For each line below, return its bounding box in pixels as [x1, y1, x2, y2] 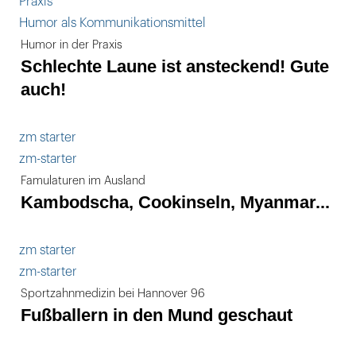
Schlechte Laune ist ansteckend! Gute [21, 56, 329, 76]
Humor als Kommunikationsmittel [19, 17, 206, 29]
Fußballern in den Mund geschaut [21, 305, 292, 325]
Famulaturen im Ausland [21, 175, 145, 187]
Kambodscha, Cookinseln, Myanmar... [21, 192, 330, 212]
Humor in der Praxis [21, 39, 122, 51]
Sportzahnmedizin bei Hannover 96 [21, 288, 205, 300]
